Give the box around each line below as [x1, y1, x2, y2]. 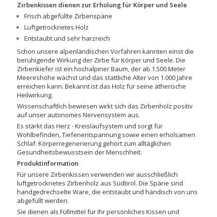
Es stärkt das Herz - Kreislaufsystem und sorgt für [17, 122, 163, 130]
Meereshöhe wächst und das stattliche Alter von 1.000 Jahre [17, 73, 192, 82]
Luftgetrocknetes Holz [24, 23, 89, 31]
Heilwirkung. [17, 91, 54, 99]
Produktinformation [17, 159, 78, 168]
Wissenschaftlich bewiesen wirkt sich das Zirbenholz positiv [17, 102, 193, 110]
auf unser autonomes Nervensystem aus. [17, 110, 141, 119]
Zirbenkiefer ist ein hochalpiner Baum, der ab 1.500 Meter [17, 64, 186, 73]
